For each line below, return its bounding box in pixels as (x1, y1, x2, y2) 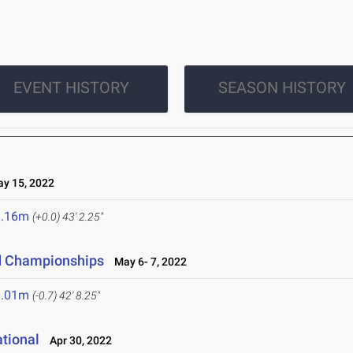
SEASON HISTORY (217, 78, 346, 98)
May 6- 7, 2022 (107, 255, 188, 269)
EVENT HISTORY (13, 78, 129, 98)
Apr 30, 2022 (43, 334, 113, 347)
